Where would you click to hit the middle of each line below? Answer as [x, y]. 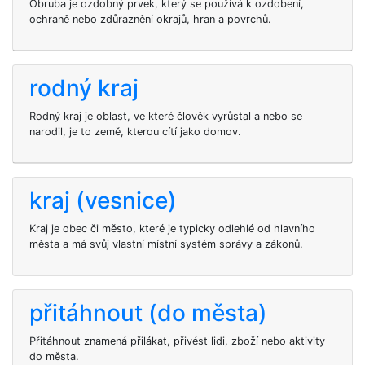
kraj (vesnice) [103, 200]
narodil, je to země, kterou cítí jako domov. [135, 132]
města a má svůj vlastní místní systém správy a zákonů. [166, 244]
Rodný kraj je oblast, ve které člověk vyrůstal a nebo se [166, 116]
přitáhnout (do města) [148, 313]
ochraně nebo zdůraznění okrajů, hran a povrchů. [150, 19]
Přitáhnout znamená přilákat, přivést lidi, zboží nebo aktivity [177, 341]
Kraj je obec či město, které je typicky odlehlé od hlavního [172, 229]
